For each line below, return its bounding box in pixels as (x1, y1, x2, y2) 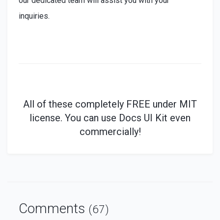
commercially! (79, 125, 141, 137)
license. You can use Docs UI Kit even (29, 111, 191, 124)
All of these (23, 98, 75, 110)
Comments (18, 200, 88, 217)
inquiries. (18, 11, 50, 21)
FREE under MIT (124, 98, 197, 110)
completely (75, 98, 124, 110)
